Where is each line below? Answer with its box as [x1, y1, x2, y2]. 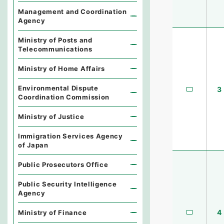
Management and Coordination [18, 7, 127, 15]
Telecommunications [18, 45, 92, 53]
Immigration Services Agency [18, 132, 123, 140]
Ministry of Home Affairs [18, 64, 105, 72]
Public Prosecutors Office [18, 160, 108, 168]
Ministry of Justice [18, 112, 84, 120]
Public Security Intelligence [18, 180, 117, 188]
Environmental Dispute [18, 84, 98, 92]
